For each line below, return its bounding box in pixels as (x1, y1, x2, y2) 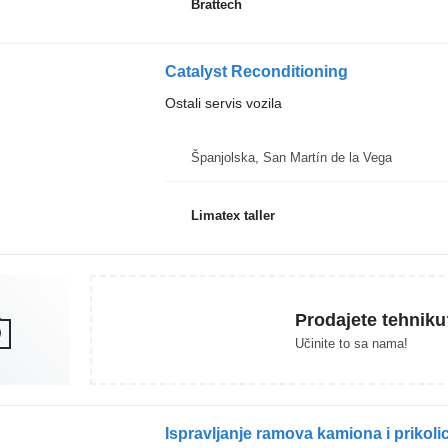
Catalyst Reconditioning (164, 63, 348, 80)
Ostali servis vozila (164, 95, 282, 111)
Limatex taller (190, 207, 275, 223)
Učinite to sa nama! (294, 335, 408, 351)
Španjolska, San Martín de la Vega (190, 150, 392, 165)
